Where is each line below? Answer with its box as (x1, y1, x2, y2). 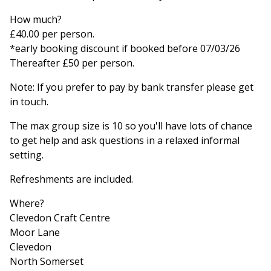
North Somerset (10, 254, 83, 268)
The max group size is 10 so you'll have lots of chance (10, 119, 252, 132)
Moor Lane (10, 225, 60, 239)
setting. (10, 148, 44, 162)
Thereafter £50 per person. (10, 56, 134, 70)
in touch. (10, 94, 48, 108)
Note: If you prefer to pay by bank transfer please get (10, 80, 253, 94)
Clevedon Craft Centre (10, 211, 110, 224)
